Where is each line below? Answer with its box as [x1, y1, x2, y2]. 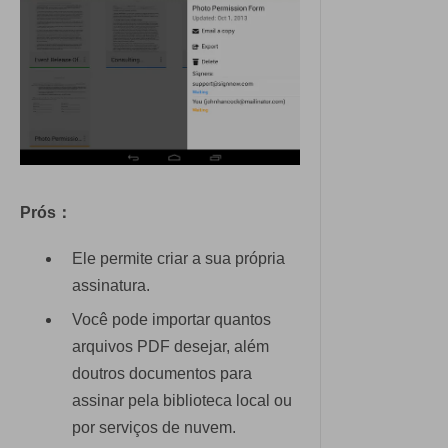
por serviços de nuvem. [72, 418, 236, 436]
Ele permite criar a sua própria [72, 250, 285, 268]
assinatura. [72, 277, 150, 295]
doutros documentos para [72, 364, 252, 382]
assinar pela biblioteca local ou [72, 391, 292, 409]
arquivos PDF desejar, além [72, 337, 269, 355]
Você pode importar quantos [72, 310, 271, 328]
